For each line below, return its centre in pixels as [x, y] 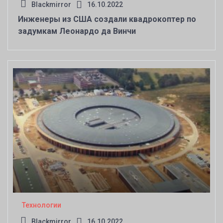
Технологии [41, 205]
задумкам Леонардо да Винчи [77, 31]
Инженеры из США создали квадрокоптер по [107, 19]
